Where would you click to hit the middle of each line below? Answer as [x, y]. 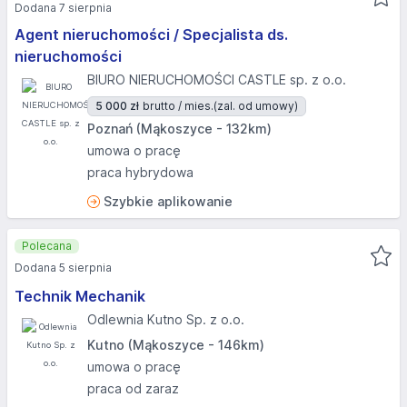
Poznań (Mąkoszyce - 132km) [179, 129]
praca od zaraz [133, 388]
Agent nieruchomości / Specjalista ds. [151, 35]
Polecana [47, 246]
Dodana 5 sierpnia [63, 268]
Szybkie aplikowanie [168, 201]
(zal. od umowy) [256, 106]
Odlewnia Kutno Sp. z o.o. [166, 319]
